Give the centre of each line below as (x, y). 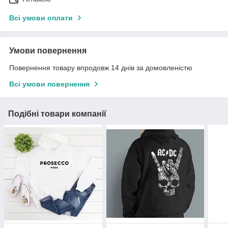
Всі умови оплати (41, 18)
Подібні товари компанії (57, 114)
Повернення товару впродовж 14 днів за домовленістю (101, 68)
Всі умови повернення (49, 84)
